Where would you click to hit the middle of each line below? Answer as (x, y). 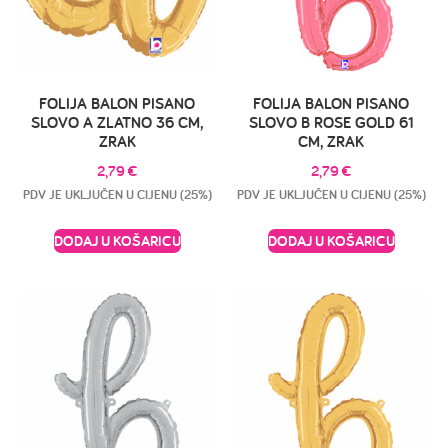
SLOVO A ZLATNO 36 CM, (117, 122)
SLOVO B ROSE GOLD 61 (331, 122)
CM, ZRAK (331, 141)
